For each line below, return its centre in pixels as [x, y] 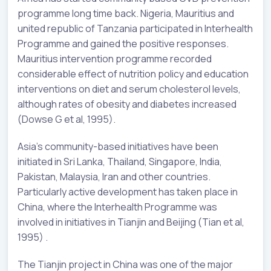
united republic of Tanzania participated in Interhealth [135, 28]
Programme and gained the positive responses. [123, 43]
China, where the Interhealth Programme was [117, 207]
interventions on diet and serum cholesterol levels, [129, 89]
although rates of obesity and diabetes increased [127, 104]
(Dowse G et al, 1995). [67, 119]
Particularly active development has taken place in [128, 191]
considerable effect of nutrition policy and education [133, 73]
